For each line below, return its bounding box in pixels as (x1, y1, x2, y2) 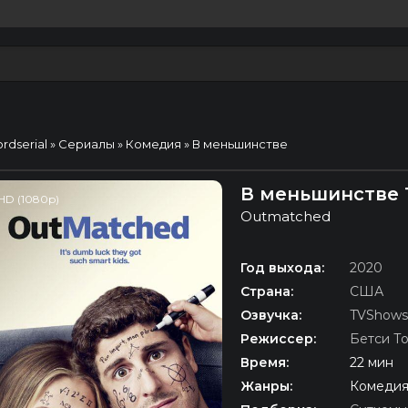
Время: (240, 353, 289, 371)
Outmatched (240, 208, 331, 225)
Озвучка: (240, 306, 301, 323)
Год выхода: (240, 259, 324, 276)
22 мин (350, 353, 393, 371)
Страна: (240, 282, 293, 300)
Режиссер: (240, 330, 316, 347)
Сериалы (58, 137, 115, 151)
